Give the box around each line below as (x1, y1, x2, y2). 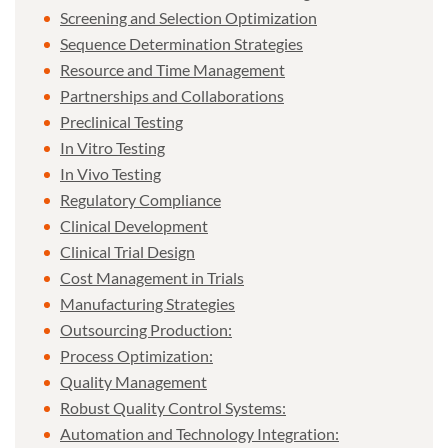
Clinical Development (60, 215, 208, 235)
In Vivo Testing (60, 163, 161, 183)
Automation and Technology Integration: (60, 423, 339, 443)
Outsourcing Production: (60, 319, 232, 339)
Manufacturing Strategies (60, 293, 235, 313)
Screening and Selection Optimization (60, 7, 317, 27)
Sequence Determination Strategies (60, 33, 303, 53)
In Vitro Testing (60, 137, 165, 157)
